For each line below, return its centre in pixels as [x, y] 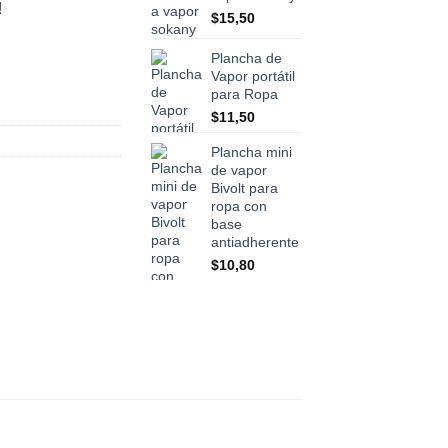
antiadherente [255, 242]
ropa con [239, 206]
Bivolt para [244, 188]
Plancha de [246, 58]
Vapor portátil [253, 76]
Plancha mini [251, 152]
